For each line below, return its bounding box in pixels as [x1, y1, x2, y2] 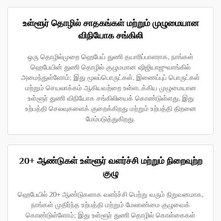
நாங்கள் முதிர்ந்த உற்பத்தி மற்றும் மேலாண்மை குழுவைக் [31, 201, 190, 209]
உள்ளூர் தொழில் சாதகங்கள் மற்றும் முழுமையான [22, 18, 199, 28]
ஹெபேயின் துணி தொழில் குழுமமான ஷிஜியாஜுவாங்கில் [31, 63, 190, 71]
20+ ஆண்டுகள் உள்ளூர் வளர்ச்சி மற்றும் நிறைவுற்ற [19, 156, 202, 166]
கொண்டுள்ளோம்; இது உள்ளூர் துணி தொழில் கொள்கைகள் [26, 211, 195, 219]
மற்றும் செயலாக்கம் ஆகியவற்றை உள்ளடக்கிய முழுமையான [25, 84, 196, 92]
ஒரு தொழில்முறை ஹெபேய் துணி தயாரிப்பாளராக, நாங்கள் [28, 53, 193, 61]
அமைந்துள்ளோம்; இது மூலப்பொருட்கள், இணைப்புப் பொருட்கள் [21, 74, 200, 81]
